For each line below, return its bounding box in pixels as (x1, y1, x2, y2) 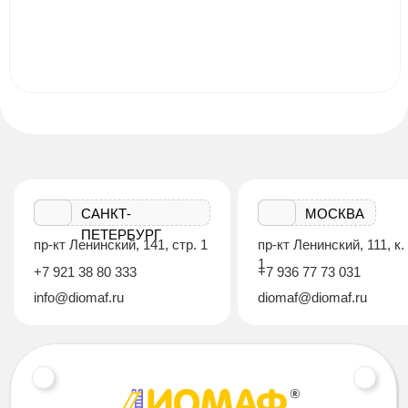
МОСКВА (305, 206, 364, 222)
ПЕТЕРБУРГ (81, 227, 161, 243)
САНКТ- (81, 206, 131, 222)
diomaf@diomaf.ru (258, 290, 367, 306)
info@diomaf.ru (34, 290, 124, 306)
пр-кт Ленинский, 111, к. (258, 237, 404, 253)
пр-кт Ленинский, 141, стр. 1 (34, 237, 208, 253)
